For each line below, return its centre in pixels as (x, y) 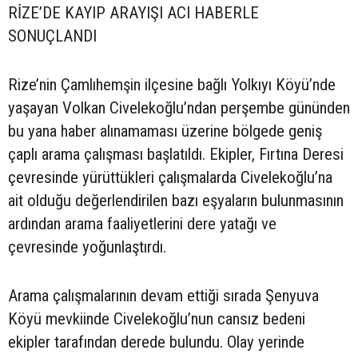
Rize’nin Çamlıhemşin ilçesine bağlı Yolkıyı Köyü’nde (172, 85)
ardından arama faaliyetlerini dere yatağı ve (142, 224)
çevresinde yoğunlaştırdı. (87, 247)
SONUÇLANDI (52, 36)
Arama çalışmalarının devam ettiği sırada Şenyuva (163, 296)
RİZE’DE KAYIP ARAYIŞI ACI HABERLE (133, 13)
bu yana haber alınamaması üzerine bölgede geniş (165, 131)
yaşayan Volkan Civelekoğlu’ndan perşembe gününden (179, 108)
